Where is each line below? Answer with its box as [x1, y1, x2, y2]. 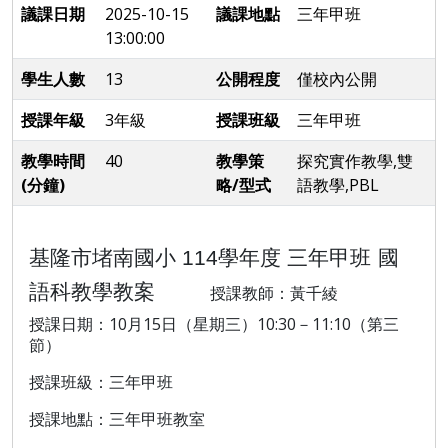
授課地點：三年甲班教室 [29, 411, 205, 428]
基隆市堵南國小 [29, 246, 182, 270]
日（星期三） [161, 316, 257, 333]
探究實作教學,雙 [297, 150, 413, 172]
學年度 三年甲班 [218, 246, 371, 270]
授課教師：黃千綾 [210, 285, 338, 302]
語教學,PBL [297, 174, 379, 196]
